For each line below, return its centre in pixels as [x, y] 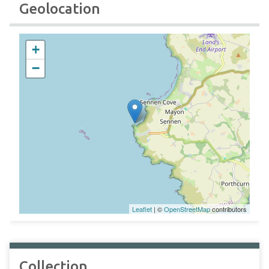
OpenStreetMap [187, 209]
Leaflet [142, 209]
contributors [228, 209]
